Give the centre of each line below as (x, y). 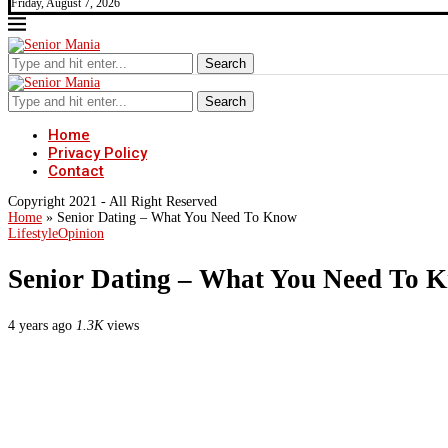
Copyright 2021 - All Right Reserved (112, 201)
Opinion (81, 233)
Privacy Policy (97, 153)
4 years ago (40, 325)
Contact (76, 171)
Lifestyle (33, 233)
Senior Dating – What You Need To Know (177, 217)
